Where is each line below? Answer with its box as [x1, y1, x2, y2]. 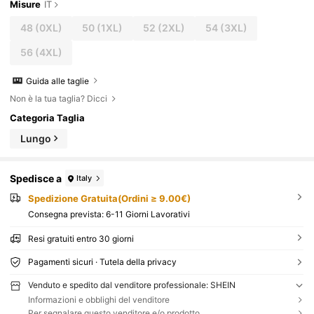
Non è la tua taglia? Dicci [10, 93, 108, 104]
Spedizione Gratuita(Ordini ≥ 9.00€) [27, 193, 191, 205]
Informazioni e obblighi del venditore [27, 294, 170, 305]
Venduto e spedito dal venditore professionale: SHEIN [27, 279, 235, 290]
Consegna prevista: [27, 208, 106, 219]
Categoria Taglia [10, 111, 86, 123]
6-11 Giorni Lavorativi [105, 208, 190, 219]
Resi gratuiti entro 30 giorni [27, 233, 134, 244]
